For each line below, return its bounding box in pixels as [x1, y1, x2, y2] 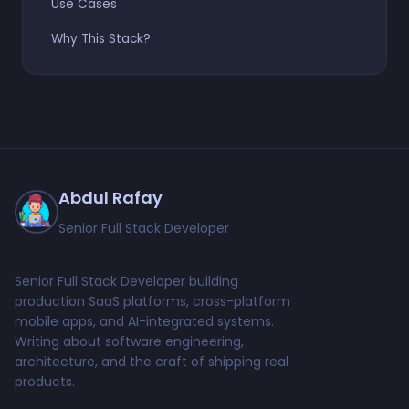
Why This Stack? [50, 29, 151, 47]
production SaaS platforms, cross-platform [15, 292, 290, 311]
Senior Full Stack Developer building [15, 272, 238, 291]
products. [15, 372, 75, 392]
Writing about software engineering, [15, 332, 244, 351]
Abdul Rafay [58, 186, 163, 210]
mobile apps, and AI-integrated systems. [15, 312, 274, 331]
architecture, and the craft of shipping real [15, 352, 288, 372]
